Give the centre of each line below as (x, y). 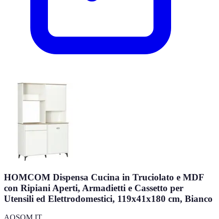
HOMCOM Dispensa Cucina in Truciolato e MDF (104, 177)
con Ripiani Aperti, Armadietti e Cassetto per (94, 188)
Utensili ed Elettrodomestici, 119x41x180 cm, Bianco (108, 198)
